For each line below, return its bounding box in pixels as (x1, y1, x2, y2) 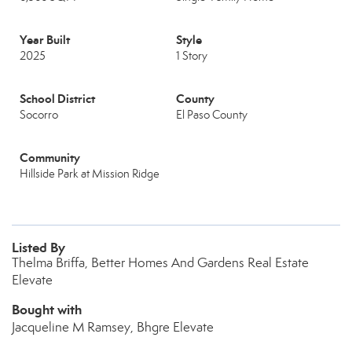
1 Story (176, 49, 207, 63)
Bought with (12, 301, 82, 318)
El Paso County (176, 108, 247, 122)
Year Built (20, 32, 70, 47)
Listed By (12, 239, 65, 256)
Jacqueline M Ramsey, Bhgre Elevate (12, 319, 214, 335)
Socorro (20, 108, 58, 122)
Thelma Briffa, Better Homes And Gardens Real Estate (12, 255, 309, 271)
